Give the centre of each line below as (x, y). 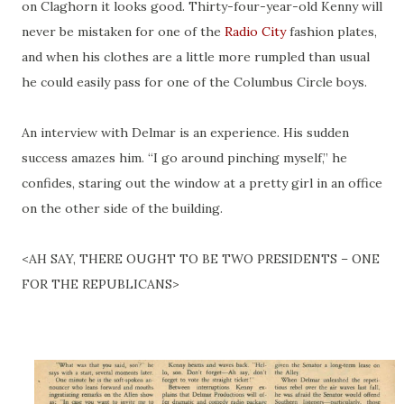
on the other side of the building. (122, 209)
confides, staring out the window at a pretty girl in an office (202, 184)
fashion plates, (331, 32)
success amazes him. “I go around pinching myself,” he (184, 158)
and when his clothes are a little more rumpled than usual (196, 57)
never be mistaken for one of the (123, 32)
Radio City (255, 32)
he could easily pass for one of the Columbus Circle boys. (194, 83)
